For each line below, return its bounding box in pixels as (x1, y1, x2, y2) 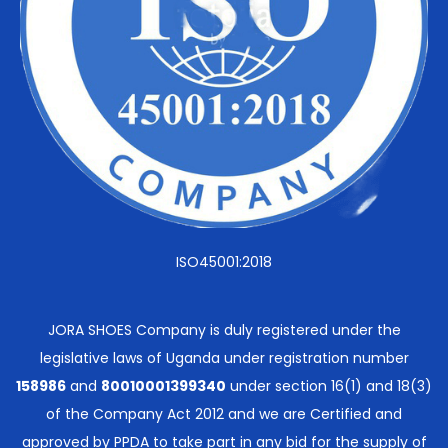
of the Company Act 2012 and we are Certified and (46, 403, 402, 424)
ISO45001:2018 (176, 251, 272, 272)
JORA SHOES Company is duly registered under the (47, 319, 401, 340)
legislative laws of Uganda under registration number (39, 347, 409, 368)
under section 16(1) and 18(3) (226, 375, 432, 396)
